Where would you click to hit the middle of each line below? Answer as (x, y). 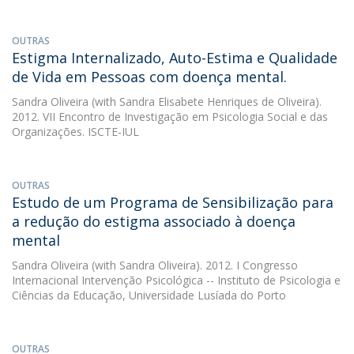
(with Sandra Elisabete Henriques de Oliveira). (205, 102)
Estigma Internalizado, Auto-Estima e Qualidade (175, 58)
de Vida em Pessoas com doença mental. (149, 77)
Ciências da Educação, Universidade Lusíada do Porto (149, 295)
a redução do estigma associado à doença (154, 221)
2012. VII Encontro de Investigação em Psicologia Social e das (170, 117)
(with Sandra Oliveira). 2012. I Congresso (193, 265)
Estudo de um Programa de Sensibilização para (173, 202)
